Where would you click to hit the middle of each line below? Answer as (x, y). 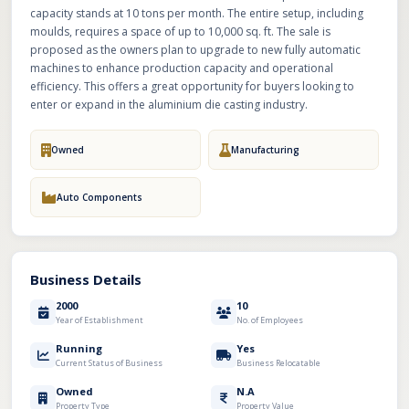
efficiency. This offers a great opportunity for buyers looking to (192, 86)
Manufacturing (265, 149)
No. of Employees (270, 320)
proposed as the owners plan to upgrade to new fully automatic (195, 50)
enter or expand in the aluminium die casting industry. (169, 105)
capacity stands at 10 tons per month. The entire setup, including (197, 13)
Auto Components (100, 197)
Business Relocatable (278, 363)
